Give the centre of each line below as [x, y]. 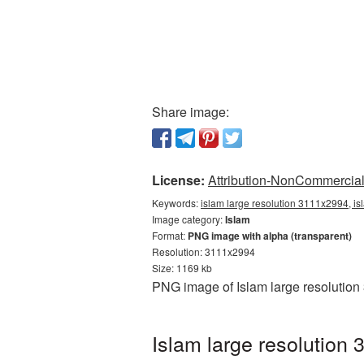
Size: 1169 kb [182, 268]
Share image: [191, 112]
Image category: [188, 219]
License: [178, 180]
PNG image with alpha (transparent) [270, 236]
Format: [170, 235]
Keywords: [176, 203]
